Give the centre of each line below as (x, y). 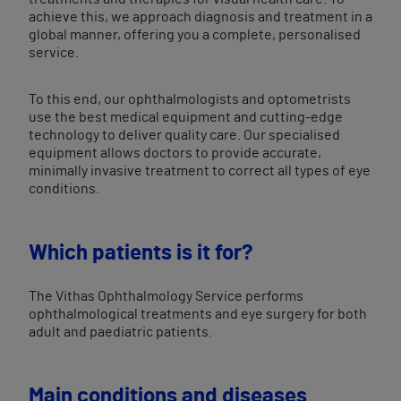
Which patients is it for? (141, 253)
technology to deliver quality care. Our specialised (184, 135)
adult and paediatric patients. (120, 332)
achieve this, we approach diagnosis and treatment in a (200, 17)
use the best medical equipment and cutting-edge (186, 117)
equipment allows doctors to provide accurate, (175, 153)
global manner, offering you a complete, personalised (195, 35)
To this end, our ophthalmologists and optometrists (190, 99)
